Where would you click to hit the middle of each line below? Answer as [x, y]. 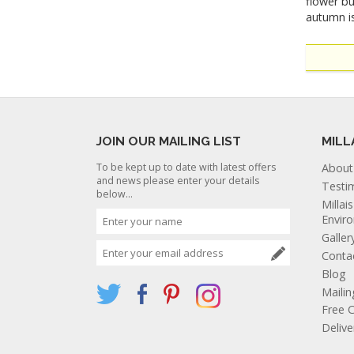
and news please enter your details [178, 181]
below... [115, 194]
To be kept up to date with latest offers [186, 168]
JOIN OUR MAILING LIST [169, 141]
